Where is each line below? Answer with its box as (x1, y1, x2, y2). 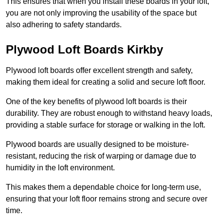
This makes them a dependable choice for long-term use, (6, 183, 201, 192)
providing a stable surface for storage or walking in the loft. (6, 121, 205, 129)
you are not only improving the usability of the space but (6, 9, 197, 18)
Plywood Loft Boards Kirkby (6, 43, 163, 56)
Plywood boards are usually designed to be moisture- (6, 140, 189, 149)
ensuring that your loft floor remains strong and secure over (6, 195, 207, 203)
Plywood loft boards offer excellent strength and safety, (6, 66, 193, 75)
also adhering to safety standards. (6, 20, 122, 29)
